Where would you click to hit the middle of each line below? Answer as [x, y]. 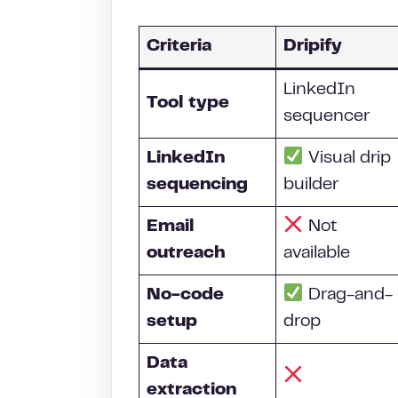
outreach [186, 254]
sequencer [326, 117]
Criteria [179, 47]
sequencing [197, 185]
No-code [185, 295]
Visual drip [347, 159]
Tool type [188, 103]
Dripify [313, 47]
